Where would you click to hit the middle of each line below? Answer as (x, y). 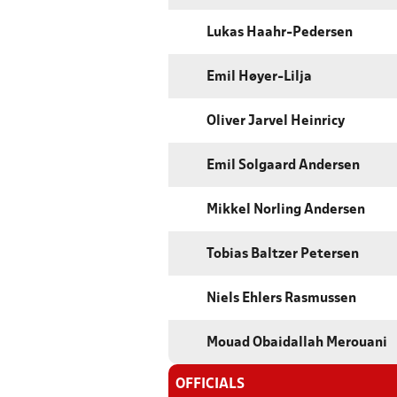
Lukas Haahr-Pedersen (280, 33)
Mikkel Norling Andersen (286, 210)
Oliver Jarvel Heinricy (276, 122)
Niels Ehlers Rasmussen (281, 299)
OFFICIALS (210, 385)
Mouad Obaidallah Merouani (297, 343)
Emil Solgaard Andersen (283, 166)
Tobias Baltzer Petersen (283, 255)
